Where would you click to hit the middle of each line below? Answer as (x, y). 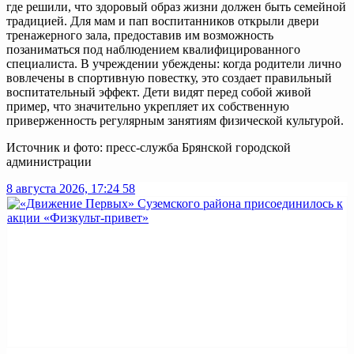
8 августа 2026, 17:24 (63, 188)
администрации (49, 161)
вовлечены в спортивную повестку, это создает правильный (169, 77)
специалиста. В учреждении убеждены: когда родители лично (174, 63)
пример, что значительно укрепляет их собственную (148, 106)
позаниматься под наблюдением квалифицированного (153, 49)
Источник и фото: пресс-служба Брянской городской (149, 147)
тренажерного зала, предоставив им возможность (140, 35)
